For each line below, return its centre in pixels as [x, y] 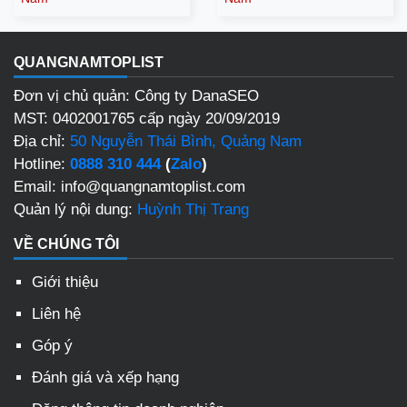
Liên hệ [56, 314]
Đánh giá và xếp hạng [105, 378]
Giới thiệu [65, 283]
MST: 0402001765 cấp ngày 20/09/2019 [147, 119]
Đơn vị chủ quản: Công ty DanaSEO [136, 96]
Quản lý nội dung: [75, 210]
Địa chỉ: [42, 142]
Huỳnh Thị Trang [193, 210]
